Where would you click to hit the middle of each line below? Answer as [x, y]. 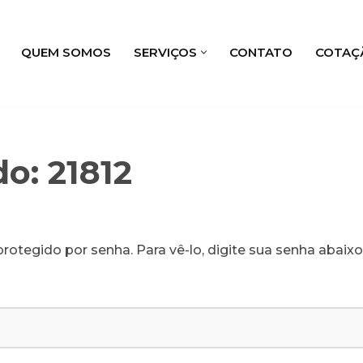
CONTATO [261, 52]
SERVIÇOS [165, 52]
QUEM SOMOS [66, 52]
